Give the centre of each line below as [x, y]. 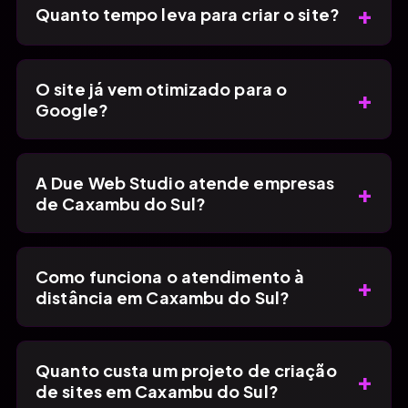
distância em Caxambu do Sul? [163, 297]
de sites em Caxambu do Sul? [157, 391]
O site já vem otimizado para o [162, 88]
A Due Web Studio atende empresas [185, 182]
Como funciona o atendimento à [170, 276]
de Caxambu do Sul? [121, 203]
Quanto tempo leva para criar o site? [188, 15]
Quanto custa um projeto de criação [186, 370]
